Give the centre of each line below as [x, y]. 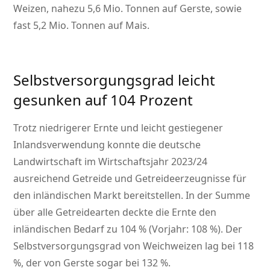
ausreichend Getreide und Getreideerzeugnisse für [130, 179]
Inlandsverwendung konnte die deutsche [107, 145]
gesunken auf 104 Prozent [103, 100]
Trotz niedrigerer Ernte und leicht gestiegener [118, 128]
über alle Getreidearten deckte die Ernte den [115, 212]
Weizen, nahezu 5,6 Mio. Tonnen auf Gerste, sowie [128, 9]
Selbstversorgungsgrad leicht [115, 80]
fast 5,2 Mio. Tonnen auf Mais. [82, 26]
